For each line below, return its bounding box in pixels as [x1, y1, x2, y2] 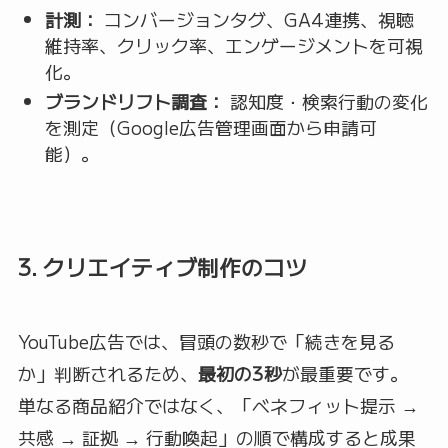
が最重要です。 [281, 360, 408, 387]
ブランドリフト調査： [44, 88, 225, 115]
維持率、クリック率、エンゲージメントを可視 [44, 31, 423, 58]
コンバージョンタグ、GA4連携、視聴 [98, 5, 414, 32]
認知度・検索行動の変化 [224, 88, 428, 115]
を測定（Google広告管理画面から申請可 [44, 114, 377, 141]
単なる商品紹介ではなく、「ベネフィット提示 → [17, 392, 419, 419]
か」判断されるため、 [17, 360, 198, 387]
